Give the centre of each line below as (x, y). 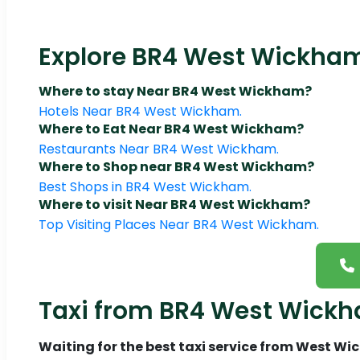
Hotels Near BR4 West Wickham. (140, 112)
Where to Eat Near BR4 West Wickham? (171, 129)
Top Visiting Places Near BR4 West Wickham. (179, 225)
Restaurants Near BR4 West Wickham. (159, 149)
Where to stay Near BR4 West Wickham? (175, 92)
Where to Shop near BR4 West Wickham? (176, 167)
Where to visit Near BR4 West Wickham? (174, 205)
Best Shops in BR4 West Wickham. (145, 187)
